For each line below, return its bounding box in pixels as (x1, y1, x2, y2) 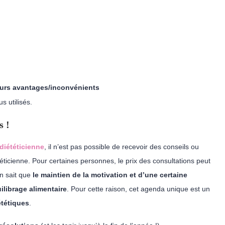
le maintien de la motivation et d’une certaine (31, 171, 187, 179)
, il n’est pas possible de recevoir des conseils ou (44, 143, 199, 151)
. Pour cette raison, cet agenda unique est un (67, 185, 210, 193)
